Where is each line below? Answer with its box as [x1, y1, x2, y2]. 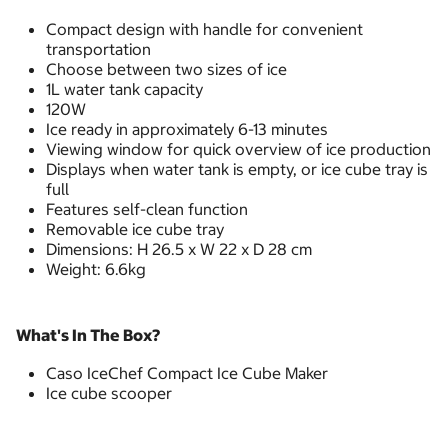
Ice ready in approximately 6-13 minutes [46, 119, 328, 140]
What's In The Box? [16, 325, 160, 346]
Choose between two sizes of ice [46, 59, 287, 80]
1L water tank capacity [46, 79, 203, 100]
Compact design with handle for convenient [46, 19, 363, 40]
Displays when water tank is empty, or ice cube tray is [46, 159, 428, 180]
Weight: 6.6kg [46, 259, 146, 280]
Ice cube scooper [46, 383, 172, 404]
